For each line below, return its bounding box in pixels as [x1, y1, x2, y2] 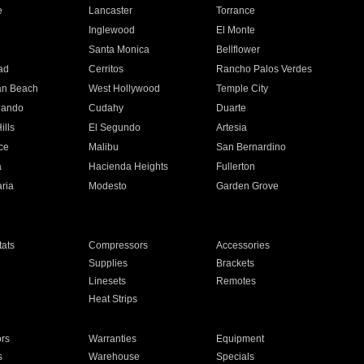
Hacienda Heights [88, 161, 168, 172]
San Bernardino [216, 141, 287, 153]
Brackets [216, 258, 255, 269]
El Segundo [88, 122, 141, 133]
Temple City [216, 83, 269, 94]
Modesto [88, 180, 127, 192]
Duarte [216, 102, 247, 114]
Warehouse [88, 351, 140, 362]
